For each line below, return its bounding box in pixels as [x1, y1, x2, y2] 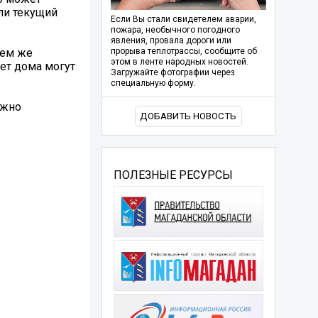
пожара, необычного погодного [110, 25, 240, 35]
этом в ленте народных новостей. [110, 57, 248, 67]
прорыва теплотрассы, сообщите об [110, 46, 257, 57]
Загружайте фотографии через [110, 67, 235, 78]
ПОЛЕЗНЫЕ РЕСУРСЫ [113, 168, 233, 182]
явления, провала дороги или [110, 35, 231, 46]
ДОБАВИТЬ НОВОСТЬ [140, 111, 237, 122]
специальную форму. [110, 78, 196, 89]
